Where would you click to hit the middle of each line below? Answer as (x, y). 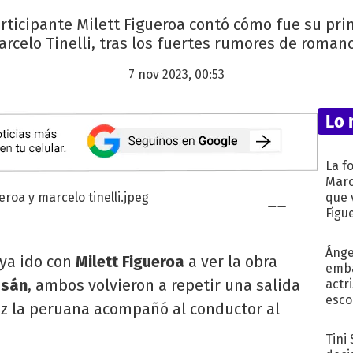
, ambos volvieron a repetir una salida (164, 285)
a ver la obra (231, 261)
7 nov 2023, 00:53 (176, 75)
